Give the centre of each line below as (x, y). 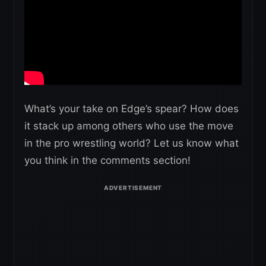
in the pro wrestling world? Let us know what (132, 143)
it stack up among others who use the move (129, 126)
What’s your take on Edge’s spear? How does (132, 108)
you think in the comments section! (107, 160)
